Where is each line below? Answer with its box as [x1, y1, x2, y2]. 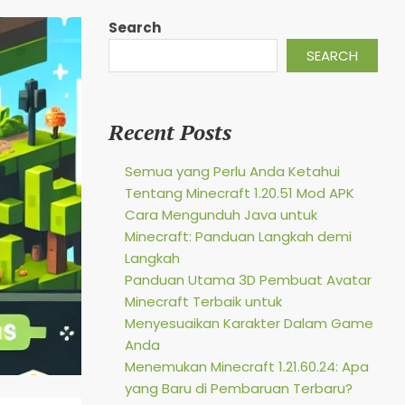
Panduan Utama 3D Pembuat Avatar [124, 269, 372, 289]
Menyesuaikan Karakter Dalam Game [124, 313, 373, 333]
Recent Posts [108, 117, 231, 146]
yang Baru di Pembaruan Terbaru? [124, 378, 353, 398]
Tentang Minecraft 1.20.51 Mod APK [124, 183, 354, 202]
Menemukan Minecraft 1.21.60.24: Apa [124, 356, 369, 376]
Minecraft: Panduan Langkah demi [124, 226, 352, 246]
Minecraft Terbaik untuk [124, 291, 282, 311]
